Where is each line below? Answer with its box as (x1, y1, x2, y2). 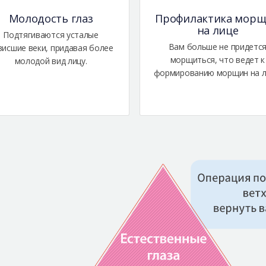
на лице (197, 23, 239, 38)
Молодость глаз (8, 11, 93, 26)
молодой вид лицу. (14, 55, 87, 67)
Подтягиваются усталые (3, 29, 99, 41)
